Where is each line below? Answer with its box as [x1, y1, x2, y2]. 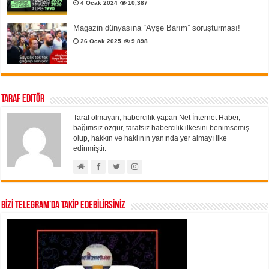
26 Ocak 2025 [80, 37, 122, 44]
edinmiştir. [73, 144, 107, 153]
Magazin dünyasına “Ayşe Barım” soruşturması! [73, 23, 241, 32]
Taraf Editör [1, 93, 45, 105]
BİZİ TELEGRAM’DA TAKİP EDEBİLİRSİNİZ [1, 199, 126, 211]
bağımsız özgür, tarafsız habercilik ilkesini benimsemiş [73, 123, 250, 132]
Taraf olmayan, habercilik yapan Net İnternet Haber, [73, 113, 241, 122]
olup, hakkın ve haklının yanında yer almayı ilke [73, 133, 228, 142]
